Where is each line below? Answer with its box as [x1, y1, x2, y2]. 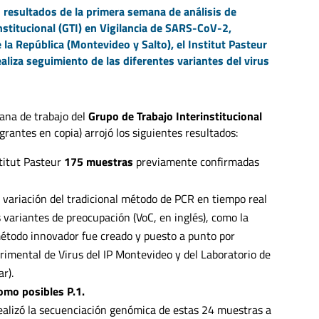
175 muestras [63, 152, 133, 170]
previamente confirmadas [132, 152, 259, 170]
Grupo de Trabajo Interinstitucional [85, 107, 262, 125]
